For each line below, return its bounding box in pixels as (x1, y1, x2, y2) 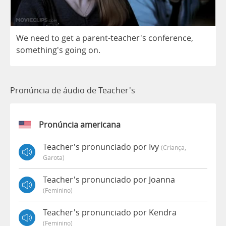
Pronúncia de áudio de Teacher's (10, 85, 135, 96)
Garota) (43, 153, 65, 162)
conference (148, 32, 191, 44)
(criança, (161, 143, 186, 152)
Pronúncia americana (39, 119, 121, 131)
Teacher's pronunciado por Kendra (43, 207, 177, 218)
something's (16, 44, 65, 56)
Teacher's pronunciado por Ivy (43, 141, 161, 153)
